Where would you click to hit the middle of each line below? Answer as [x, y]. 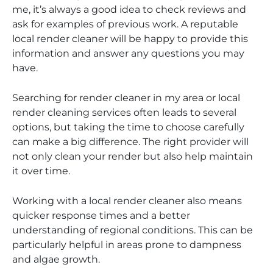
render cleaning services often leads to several [124, 112]
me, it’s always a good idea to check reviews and [129, 9]
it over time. [41, 171]
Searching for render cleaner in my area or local [126, 97]
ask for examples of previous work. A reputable [125, 24]
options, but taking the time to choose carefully [128, 127]
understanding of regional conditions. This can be [133, 230]
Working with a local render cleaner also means [127, 200]
